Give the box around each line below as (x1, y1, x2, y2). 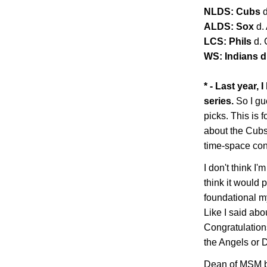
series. (204, 96, 234, 107)
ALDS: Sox (204, 21, 256, 32)
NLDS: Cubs (204, 7, 263, 17)
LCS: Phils (204, 36, 254, 47)
